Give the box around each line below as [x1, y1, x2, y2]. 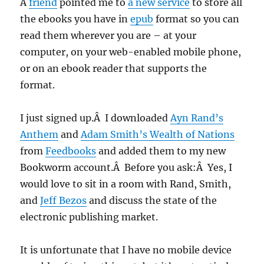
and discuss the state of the [87, 194, 217, 206]
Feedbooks [45, 145, 97, 157]
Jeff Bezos [40, 194, 87, 206]
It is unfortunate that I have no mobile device [20, 244, 232, 256]
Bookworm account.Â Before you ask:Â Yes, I [20, 161, 233, 173]
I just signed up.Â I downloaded [20, 112, 171, 124]
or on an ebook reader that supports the [20, 62, 207, 74]
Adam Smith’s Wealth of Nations [81, 128, 235, 140]
